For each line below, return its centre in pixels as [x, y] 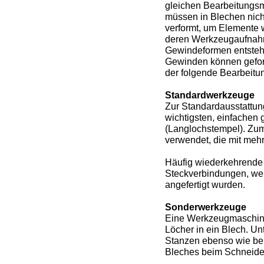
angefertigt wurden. [205, 185]
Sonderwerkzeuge [206, 207]
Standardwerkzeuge [210, 95]
